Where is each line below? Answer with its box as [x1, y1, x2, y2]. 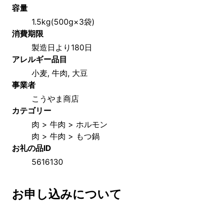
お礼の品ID [12, 143, 51, 153]
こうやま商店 [32, 93, 79, 104]
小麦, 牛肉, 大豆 [32, 68, 88, 78]
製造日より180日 [32, 42, 92, 52]
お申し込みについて [12, 186, 122, 201]
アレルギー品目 [12, 54, 67, 64]
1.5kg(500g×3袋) [32, 16, 95, 27]
